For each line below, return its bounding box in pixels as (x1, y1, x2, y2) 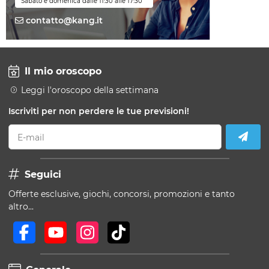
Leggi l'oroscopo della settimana (21, 84, 159, 95)
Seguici (21, 168, 61, 180)
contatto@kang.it (23, 15, 103, 26)
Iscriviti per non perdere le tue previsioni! (8, 106, 189, 116)
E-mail (17, 131, 44, 143)
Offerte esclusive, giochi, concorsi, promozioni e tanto (8, 189, 235, 199)
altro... (8, 201, 34, 212)
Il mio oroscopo (21, 65, 101, 77)
